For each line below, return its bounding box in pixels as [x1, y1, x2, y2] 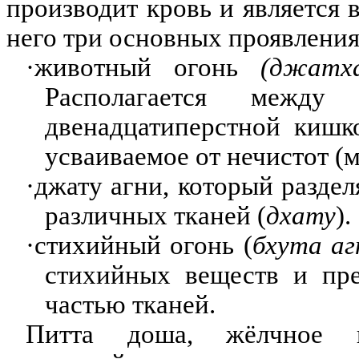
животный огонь [34, 52, 261, 82]
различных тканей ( [45, 200, 266, 230]
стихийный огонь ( [34, 230, 252, 260]
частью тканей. [45, 289, 216, 319]
